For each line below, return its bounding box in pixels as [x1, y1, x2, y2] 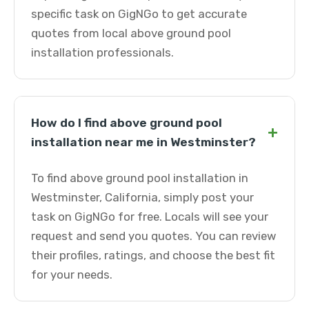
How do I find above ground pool [31, 116, 222, 130]
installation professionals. [31, 46, 174, 59]
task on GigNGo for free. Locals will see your [31, 210, 268, 223]
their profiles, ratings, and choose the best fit [31, 248, 275, 262]
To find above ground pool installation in [31, 171, 248, 185]
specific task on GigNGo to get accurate [31, 7, 247, 21]
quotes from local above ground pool [31, 26, 231, 40]
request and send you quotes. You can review [31, 229, 276, 243]
